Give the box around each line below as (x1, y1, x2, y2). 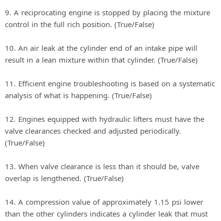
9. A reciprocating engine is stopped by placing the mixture (5, 7, 210, 18)
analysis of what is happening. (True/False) (5, 90, 152, 101)
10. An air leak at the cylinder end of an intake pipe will (5, 43, 197, 53)
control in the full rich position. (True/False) (5, 19, 154, 30)
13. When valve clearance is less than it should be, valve (5, 161, 199, 172)
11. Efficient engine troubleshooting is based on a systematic (5, 78, 215, 89)
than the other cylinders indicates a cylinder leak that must (5, 209, 208, 219)
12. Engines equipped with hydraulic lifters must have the (5, 114, 204, 124)
